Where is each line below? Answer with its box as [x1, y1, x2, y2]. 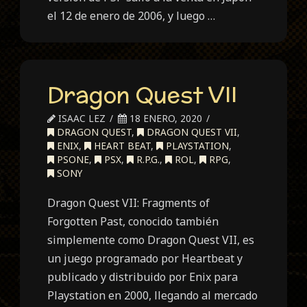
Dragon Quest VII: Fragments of [47, 195, 210, 211]
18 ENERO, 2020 [127, 112, 203, 125]
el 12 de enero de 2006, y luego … [47, 8, 216, 23]
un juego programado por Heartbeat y [47, 251, 243, 267]
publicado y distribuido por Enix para [47, 269, 238, 285]
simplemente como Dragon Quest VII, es [47, 232, 255, 248]
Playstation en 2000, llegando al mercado [47, 288, 258, 304]
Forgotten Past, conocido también [47, 214, 219, 230]
